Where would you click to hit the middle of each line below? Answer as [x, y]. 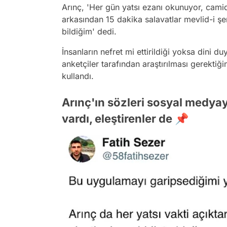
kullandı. [78, 76]
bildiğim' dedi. [90, 31]
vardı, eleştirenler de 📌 [125, 118]
